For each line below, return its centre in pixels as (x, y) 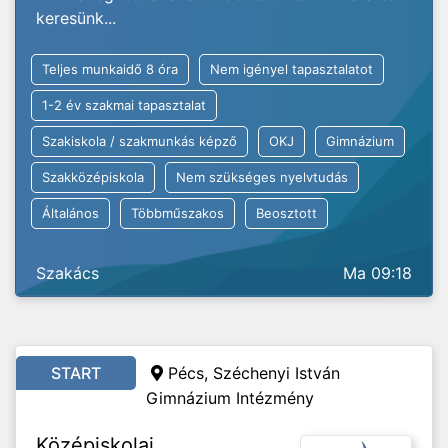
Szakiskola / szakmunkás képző (139, 141)
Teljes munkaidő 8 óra (110, 69)
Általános (70, 213)
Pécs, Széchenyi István (254, 373)
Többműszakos (177, 213)
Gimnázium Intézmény (230, 398)
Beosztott (286, 213)
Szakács (67, 273)
